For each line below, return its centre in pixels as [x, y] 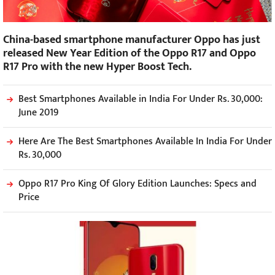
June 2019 [38, 113]
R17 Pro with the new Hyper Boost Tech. [97, 67]
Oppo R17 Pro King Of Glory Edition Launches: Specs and [137, 184]
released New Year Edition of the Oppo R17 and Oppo [130, 54]
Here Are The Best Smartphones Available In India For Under [145, 142]
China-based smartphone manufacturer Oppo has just [132, 40]
